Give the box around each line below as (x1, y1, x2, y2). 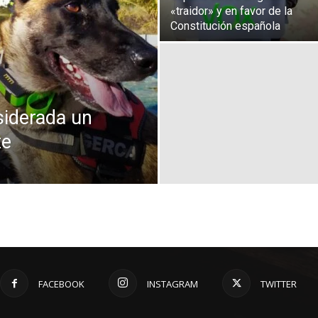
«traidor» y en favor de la (170, 4, 292, 18)
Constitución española (170, 19, 280, 33)
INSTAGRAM (147, 278, 198, 290)
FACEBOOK (38, 278, 84, 290)
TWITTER (261, 278, 297, 290)
